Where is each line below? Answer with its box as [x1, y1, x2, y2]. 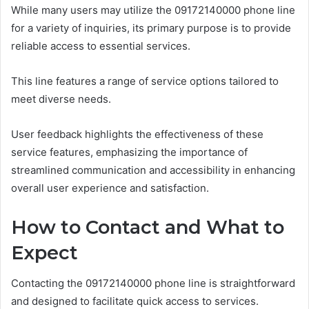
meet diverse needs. [11, 92, 111, 106]
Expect [11, 241, 78, 264]
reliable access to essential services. [11, 39, 190, 52]
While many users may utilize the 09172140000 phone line [11, 3, 295, 17]
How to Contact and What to [11, 215, 284, 239]
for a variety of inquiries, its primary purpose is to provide [11, 21, 291, 34]
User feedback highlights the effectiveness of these [11, 127, 263, 141]
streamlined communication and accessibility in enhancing [11, 163, 295, 177]
